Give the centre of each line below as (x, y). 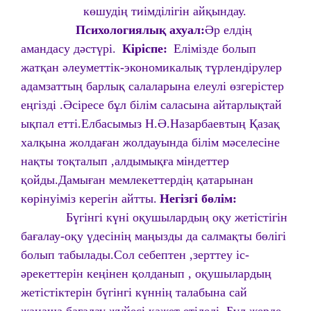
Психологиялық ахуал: (140, 30)
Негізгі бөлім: (198, 199)
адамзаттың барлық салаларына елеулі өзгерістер (152, 86)
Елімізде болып (213, 49)
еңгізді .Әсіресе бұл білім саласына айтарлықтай (151, 105)
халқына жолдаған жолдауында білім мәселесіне (150, 142)
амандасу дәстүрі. (68, 49)
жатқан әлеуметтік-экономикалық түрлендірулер (151, 67)
